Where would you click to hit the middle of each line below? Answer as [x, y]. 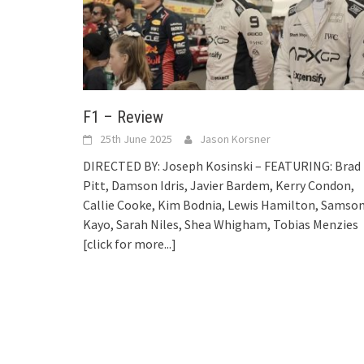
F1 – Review [123, 117]
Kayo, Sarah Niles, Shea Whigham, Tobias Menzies [221, 225]
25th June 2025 [136, 139]
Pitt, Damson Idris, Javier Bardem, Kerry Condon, [219, 186]
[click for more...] [130, 244]
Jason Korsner [235, 139]
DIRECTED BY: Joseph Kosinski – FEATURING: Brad [222, 166]
